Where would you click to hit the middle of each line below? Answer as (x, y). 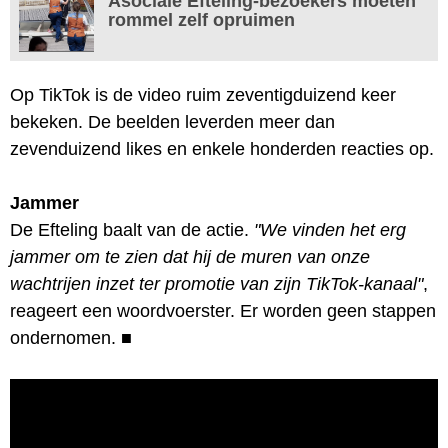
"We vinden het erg (330, 229)
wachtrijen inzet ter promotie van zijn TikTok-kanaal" (216, 283)
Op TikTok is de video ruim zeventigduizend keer (203, 94)
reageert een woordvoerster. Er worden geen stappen (223, 310)
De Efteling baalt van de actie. (132, 229)
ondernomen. (63, 337)
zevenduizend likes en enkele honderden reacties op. (222, 148)
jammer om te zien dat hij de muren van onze (190, 256)
